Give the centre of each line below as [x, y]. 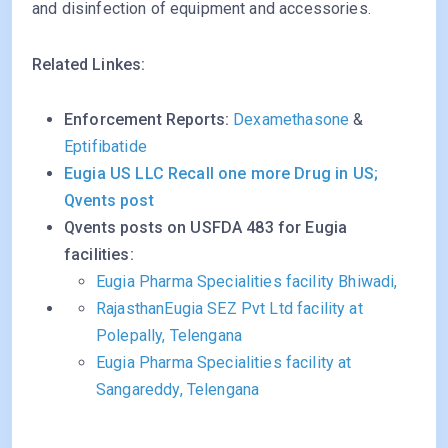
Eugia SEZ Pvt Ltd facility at [263, 309]
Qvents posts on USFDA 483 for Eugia [206, 228]
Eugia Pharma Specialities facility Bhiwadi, [247, 282]
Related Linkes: [89, 65]
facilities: [99, 255]
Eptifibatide [105, 147]
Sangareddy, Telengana [178, 390]
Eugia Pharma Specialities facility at [224, 363]
